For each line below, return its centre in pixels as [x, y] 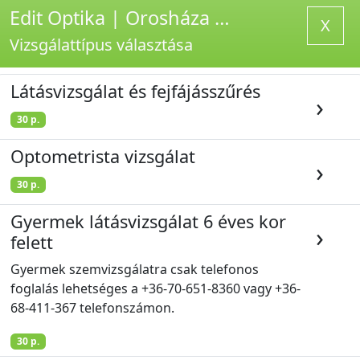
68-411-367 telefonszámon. [92, 308]
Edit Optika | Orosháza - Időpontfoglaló [222, 18]
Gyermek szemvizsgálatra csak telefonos [135, 269]
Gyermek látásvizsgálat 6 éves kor [148, 221]
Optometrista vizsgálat [103, 156]
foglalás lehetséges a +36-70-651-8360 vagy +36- [155, 288]
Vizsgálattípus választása [101, 45]
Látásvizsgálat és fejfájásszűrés [135, 91]
